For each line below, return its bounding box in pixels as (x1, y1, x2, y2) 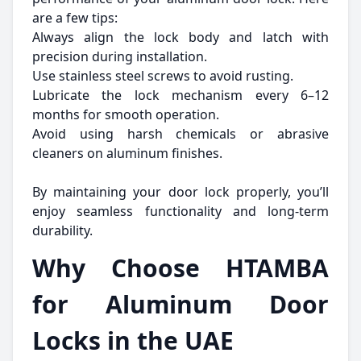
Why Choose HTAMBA (32, 251, 329, 284)
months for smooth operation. (32, 106, 219, 123)
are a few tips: (32, 9, 118, 27)
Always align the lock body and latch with (32, 28, 329, 46)
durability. (32, 222, 93, 239)
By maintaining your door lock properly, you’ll (32, 183, 329, 201)
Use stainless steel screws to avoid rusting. (32, 67, 293, 85)
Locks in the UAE (32, 324, 234, 357)
